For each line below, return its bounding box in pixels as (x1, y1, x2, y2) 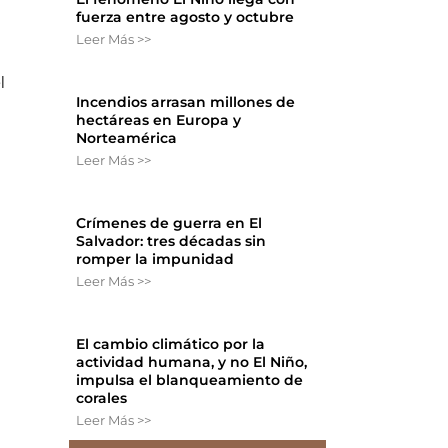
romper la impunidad (76, 250, 235, 269)
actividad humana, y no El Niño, (76, 353, 308, 372)
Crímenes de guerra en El (76, 214, 263, 233)
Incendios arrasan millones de (76, 93, 296, 112)
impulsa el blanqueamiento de (76, 371, 304, 390)
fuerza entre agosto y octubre (76, 8, 295, 27)
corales (76, 389, 128, 408)
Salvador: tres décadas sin (76, 232, 267, 251)
